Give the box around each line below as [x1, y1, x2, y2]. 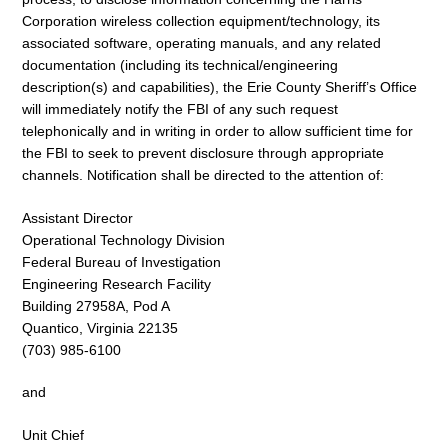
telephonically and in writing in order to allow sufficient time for [22, 122, 413, 139]
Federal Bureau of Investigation [22, 253, 221, 270]
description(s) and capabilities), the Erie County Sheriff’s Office [22, 78, 417, 95]
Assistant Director [22, 209, 133, 226]
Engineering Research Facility [22, 275, 211, 292]
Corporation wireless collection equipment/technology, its [22, 12, 380, 29]
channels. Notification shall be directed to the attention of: [22, 166, 384, 183]
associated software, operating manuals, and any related [22, 34, 381, 51]
